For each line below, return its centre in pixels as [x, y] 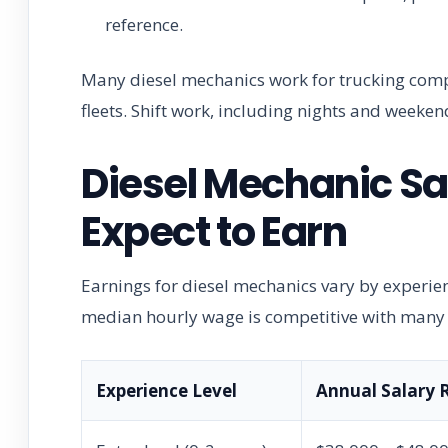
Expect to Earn [214, 231]
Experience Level [166, 390]
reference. [144, 24]
